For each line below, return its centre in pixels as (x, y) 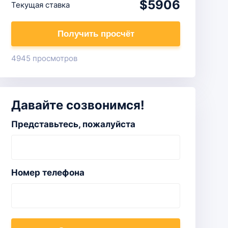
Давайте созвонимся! (78, 105)
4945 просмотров (44, 58)
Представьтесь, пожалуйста (73, 124)
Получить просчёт (96, 34)
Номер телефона (48, 173)
